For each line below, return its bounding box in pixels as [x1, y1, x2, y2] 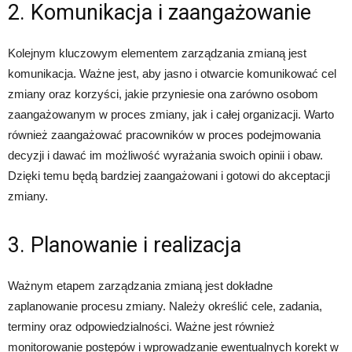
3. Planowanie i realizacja [8, 233, 241, 258]
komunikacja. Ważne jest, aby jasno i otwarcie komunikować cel [8, 67, 336, 81]
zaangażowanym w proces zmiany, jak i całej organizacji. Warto [8, 108, 334, 122]
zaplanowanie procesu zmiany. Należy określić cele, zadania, [8, 299, 322, 313]
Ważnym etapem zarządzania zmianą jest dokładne [8, 279, 273, 293]
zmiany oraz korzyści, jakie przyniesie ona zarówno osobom [8, 87, 318, 101]
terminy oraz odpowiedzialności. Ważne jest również [8, 320, 275, 334]
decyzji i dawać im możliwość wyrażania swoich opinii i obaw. [8, 148, 323, 163]
